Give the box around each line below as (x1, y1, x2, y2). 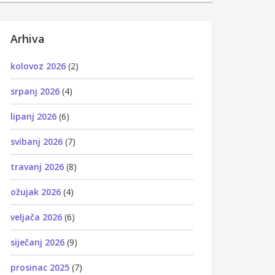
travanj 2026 (10, 160, 64, 172)
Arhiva (10, 31, 45, 46)
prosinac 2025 (10, 261, 69, 273)
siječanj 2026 (10, 236, 64, 248)
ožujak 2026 (10, 185, 61, 198)
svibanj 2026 (10, 135, 63, 147)
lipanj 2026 (10, 110, 56, 122)
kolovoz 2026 (10, 60, 66, 72)
